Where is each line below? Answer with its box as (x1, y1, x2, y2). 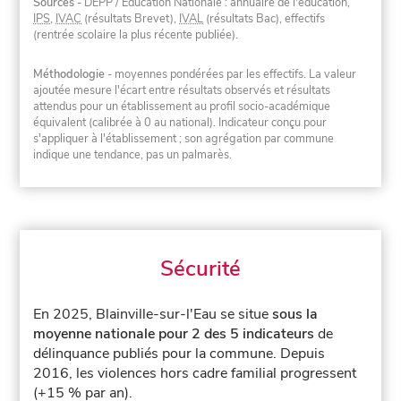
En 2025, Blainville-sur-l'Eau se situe (33, 304, 273, 325)
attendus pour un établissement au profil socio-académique (33, 98, 331, 115)
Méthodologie (33, 65, 106, 82)
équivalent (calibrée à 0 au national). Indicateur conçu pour (33, 114, 328, 131)
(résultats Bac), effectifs (203, 11, 326, 28)
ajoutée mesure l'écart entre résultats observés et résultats (33, 81, 331, 98)
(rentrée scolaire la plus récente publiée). (33, 27, 239, 44)
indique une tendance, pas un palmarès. (33, 146, 233, 163)
